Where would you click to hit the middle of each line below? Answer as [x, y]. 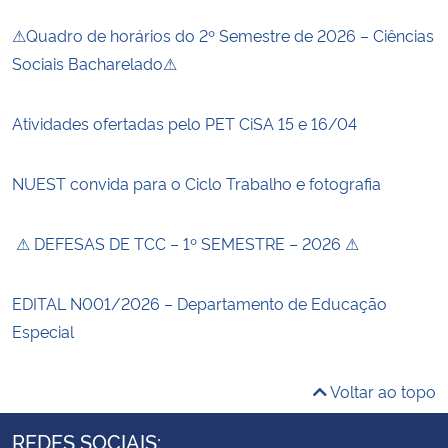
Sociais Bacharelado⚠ [94, 62]
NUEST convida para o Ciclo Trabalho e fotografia [196, 182]
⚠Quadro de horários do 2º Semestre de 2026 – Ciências [223, 34]
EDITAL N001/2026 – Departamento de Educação [199, 302]
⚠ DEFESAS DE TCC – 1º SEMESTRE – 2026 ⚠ [185, 242]
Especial [43, 330]
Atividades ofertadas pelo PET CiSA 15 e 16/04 [184, 122]
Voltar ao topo [381, 390]
